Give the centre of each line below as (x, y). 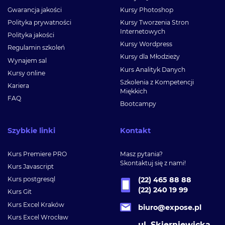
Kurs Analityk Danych (153, 69)
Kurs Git (20, 192)
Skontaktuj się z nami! (153, 163)
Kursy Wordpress (146, 44)
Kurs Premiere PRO (37, 154)
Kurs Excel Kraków (36, 204)
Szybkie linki (31, 131)
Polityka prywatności (39, 23)
